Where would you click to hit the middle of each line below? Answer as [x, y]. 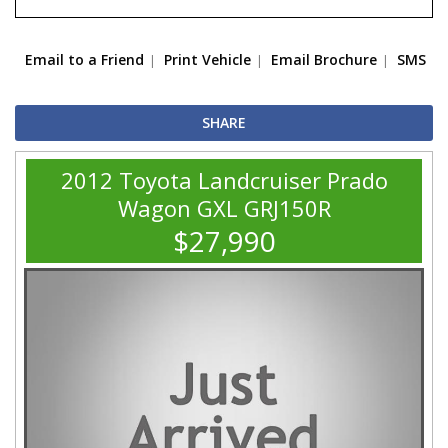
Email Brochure [324, 60]
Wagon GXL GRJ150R [224, 208]
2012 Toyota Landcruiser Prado [224, 180]
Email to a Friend [84, 60]
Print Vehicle [207, 60]
